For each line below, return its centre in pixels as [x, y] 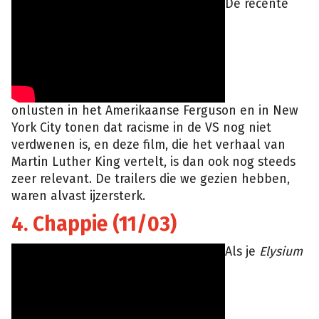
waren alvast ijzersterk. [78, 196]
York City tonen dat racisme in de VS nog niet [141, 127]
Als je [242, 251]
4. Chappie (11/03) [94, 224]
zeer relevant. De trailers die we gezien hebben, [151, 179]
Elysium [281, 251]
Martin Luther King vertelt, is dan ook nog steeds [153, 162]
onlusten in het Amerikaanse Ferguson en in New [155, 110]
